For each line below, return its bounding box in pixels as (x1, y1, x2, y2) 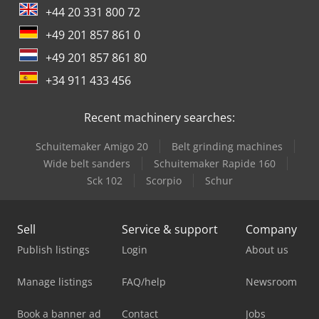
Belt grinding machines (172, 139, 283, 153)
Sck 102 (86, 173, 122, 187)
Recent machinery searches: (84, 109, 235, 125)
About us (246, 242, 288, 256)
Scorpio (145, 173, 182, 187)
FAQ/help (122, 274, 166, 288)
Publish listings (17, 242, 90, 256)
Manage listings (17, 274, 93, 288)
